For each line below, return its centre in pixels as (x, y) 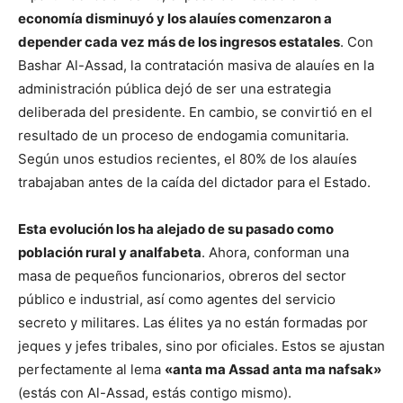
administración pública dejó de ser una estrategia (175, 88)
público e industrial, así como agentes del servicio (177, 299)
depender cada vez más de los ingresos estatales (179, 41)
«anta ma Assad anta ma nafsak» (273, 369)
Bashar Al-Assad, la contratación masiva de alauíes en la (196, 65)
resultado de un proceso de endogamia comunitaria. (184, 135)
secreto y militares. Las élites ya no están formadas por (193, 322)
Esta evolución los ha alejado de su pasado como (176, 228)
